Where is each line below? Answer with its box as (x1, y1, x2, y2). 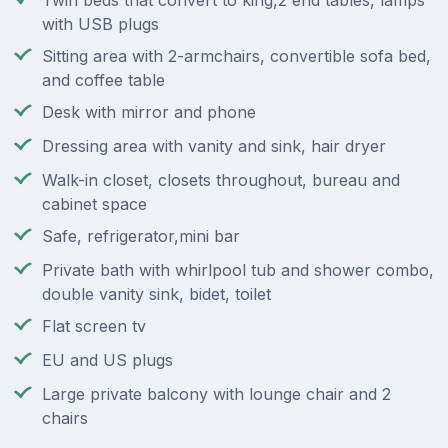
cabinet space (42, 194, 147, 215)
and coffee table (42, 70, 165, 91)
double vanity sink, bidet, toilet (42, 284, 271, 305)
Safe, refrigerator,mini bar (42, 226, 240, 247)
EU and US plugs (42, 350, 173, 371)
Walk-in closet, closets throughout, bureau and (42, 170, 400, 191)
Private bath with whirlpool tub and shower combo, (42, 260, 434, 281)
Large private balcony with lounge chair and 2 (42, 384, 391, 405)
